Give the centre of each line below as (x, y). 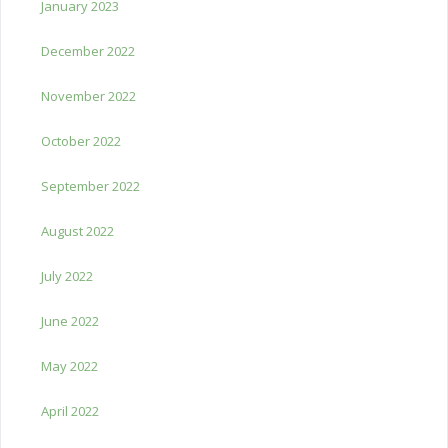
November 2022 (88, 95)
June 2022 (70, 320)
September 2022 (90, 185)
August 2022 (77, 230)
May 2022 (69, 365)
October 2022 (81, 140)
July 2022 (67, 275)
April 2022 (70, 410)
